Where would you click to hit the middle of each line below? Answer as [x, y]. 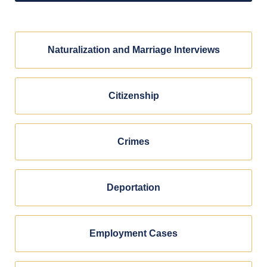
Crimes [133, 142]
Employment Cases [133, 233]
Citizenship [133, 96]
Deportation [133, 187]
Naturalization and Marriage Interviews [133, 50]
